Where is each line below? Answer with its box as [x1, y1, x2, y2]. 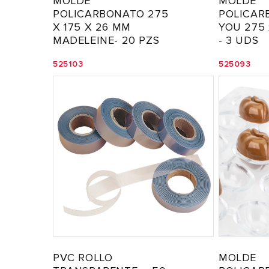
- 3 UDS [219, 34, 259, 47]
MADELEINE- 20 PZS [53, 34, 160, 47]
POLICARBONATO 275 [53, 7, 169, 20]
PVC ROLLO [53, 251, 113, 264]
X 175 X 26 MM [53, 20, 131, 34]
